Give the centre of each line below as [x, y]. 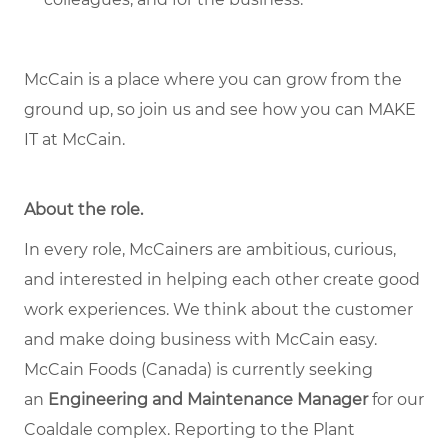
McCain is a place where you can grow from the [213, 80]
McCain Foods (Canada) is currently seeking [198, 370]
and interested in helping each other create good [222, 280]
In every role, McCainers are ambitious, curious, [210, 250]
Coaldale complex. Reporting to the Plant [189, 430]
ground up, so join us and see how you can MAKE [220, 110]
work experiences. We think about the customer [218, 310]
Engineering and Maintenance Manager [208, 400]
